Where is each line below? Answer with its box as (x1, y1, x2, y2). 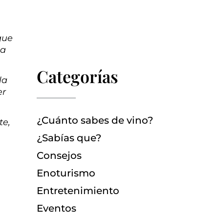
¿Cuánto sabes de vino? (36, 114, 153, 127)
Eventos (36, 202, 76, 215)
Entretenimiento (36, 185, 119, 197)
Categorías (36, 65, 118, 88)
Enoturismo (36, 167, 95, 179)
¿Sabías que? (36, 132, 101, 144)
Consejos (36, 150, 82, 162)
